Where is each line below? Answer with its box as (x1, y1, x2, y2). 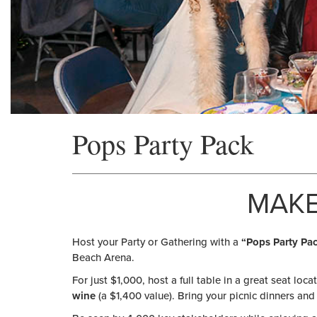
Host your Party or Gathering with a (72, 236, 241, 248)
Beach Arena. (72, 251, 134, 264)
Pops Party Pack (72, 125, 254, 162)
